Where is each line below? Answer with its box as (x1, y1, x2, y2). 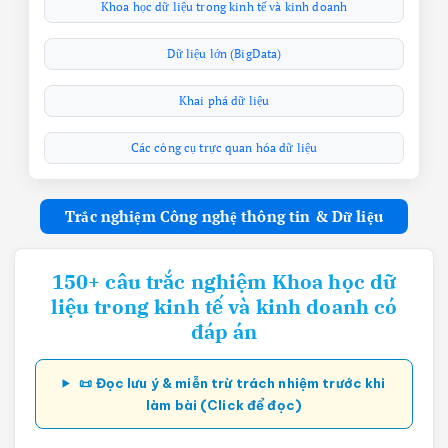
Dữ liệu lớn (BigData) (166, 45, 282, 61)
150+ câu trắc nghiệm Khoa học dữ (51, 267, 397, 295)
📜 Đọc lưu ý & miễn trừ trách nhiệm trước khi (76, 374, 386, 391)
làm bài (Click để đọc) (145, 396, 303, 413)
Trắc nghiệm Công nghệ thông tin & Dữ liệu (65, 205, 383, 226)
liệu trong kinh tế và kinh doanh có (50, 292, 398, 320)
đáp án (190, 317, 258, 345)
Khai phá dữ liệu (178, 92, 270, 108)
